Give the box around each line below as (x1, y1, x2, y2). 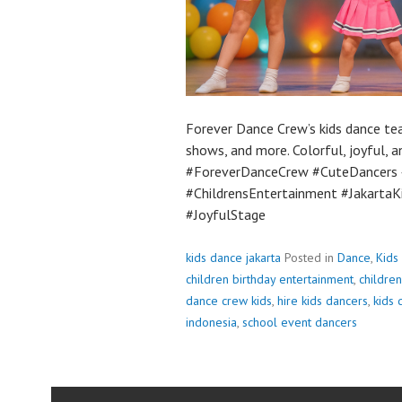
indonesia (186, 314, 237, 330)
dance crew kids (186, 293, 272, 309)
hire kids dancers (277, 293, 368, 309)
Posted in (284, 249, 337, 266)
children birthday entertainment (186, 271, 354, 287)
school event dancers (242, 314, 357, 330)
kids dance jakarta (186, 249, 281, 266)
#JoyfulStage (186, 205, 266, 223)
